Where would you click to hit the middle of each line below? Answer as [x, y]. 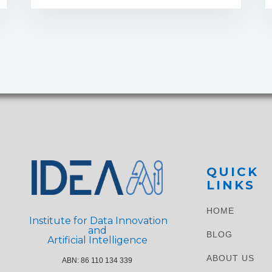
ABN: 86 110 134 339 [97, 261]
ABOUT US [230, 258]
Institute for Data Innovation [97, 221]
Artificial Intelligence [97, 240]
